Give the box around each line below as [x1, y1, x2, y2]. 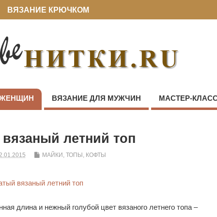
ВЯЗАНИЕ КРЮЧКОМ [7, 5, 90, 15]
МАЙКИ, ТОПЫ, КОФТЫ [42, 152, 106, 159]
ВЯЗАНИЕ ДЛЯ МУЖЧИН [52, 94, 141, 103]
